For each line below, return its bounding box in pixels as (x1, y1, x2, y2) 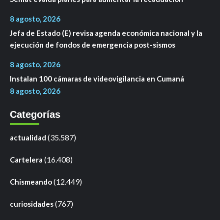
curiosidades (10, 199, 54, 208)
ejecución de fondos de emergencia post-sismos (10, 40, 175, 49)
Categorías (10, 109, 60, 120)
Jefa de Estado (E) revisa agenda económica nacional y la (10, 28, 202, 37)
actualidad (10, 133, 46, 142)
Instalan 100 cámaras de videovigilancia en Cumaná (10, 74, 184, 83)
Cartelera (10, 155, 43, 164)
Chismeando (10, 177, 52, 186)
